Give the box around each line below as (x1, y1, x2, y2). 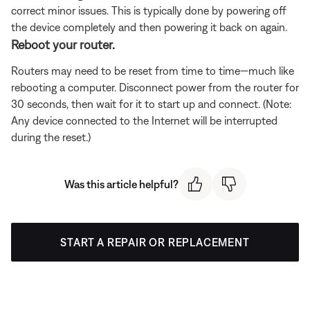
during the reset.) (11, 130, 91, 143)
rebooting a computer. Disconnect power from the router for (11, 80, 299, 93)
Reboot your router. (11, 37, 115, 52)
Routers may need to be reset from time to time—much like (11, 64, 294, 77)
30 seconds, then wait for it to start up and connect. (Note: (11, 97, 291, 110)
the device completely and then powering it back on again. (11, 20, 287, 33)
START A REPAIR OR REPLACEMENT (60, 236, 250, 249)
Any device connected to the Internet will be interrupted (11, 113, 277, 127)
